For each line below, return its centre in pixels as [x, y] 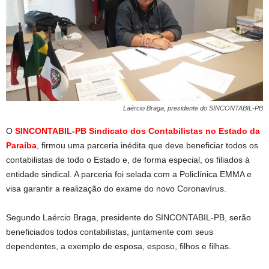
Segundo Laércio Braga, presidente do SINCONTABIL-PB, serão [128, 217]
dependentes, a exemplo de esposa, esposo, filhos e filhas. [119, 246]
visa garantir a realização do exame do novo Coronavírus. [116, 188]
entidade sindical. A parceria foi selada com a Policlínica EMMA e [129, 174]
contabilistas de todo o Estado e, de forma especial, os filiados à [128, 159]
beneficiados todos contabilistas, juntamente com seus [110, 231]
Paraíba [21, 145]
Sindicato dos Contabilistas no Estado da [174, 131]
